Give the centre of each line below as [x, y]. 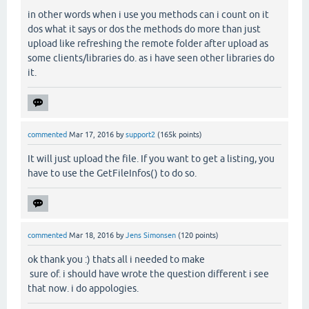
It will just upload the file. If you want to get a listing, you [151, 158]
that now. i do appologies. [83, 289]
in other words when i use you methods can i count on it [148, 14]
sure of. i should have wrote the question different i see [148, 274]
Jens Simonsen [151, 235]
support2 [140, 134]
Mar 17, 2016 [91, 134]
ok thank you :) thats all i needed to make [116, 260]
